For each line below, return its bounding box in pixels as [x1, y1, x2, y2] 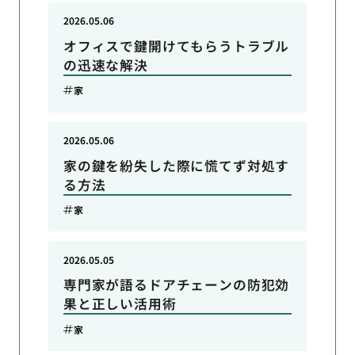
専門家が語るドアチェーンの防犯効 [63, 275, 290, 295]
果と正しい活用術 [63, 294, 177, 314]
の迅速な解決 [63, 55, 148, 74]
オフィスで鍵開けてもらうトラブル [63, 36, 290, 55]
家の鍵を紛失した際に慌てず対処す [63, 155, 290, 175]
